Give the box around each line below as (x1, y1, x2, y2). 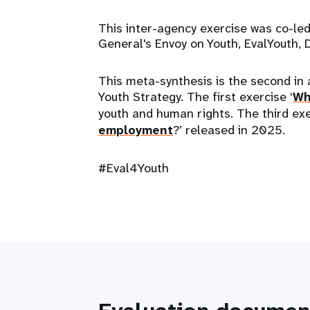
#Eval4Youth (98, 159, 169, 176)
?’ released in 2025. (173, 121, 285, 138)
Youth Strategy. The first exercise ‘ (98, 88, 293, 105)
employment (98, 121, 173, 138)
